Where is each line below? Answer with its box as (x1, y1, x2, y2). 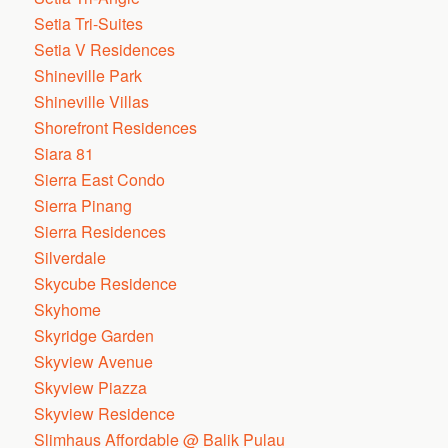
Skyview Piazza (34, 376, 148, 399)
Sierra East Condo (34, 168, 166, 191)
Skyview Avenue (34, 350, 154, 373)
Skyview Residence (34, 402, 176, 425)
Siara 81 (34, 142, 95, 165)
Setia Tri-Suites (34, 12, 144, 35)
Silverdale (34, 246, 107, 269)
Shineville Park (34, 64, 143, 87)
